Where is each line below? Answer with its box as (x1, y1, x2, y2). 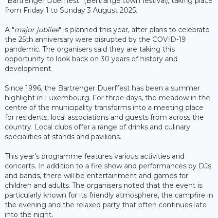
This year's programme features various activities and (5, 151, 184, 161)
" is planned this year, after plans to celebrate (59, 25, 210, 34)
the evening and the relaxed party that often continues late (5, 200, 207, 209)
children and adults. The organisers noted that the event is (5, 181, 202, 190)
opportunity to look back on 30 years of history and (5, 54, 178, 63)
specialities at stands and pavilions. (5, 132, 121, 141)
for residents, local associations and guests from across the (5, 112, 204, 122)
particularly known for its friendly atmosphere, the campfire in (5, 190, 213, 200)
